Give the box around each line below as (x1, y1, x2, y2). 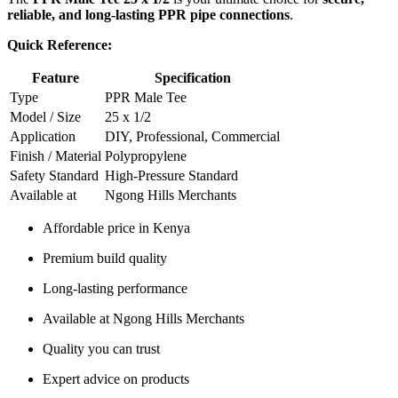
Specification (154, 69, 231, 85)
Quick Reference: (7, 36, 112, 52)
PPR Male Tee (105, 89, 187, 105)
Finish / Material (10, 147, 101, 163)
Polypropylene (105, 147, 187, 163)
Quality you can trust (43, 340, 160, 356)
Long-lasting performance (43, 280, 187, 296)
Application (10, 128, 76, 144)
